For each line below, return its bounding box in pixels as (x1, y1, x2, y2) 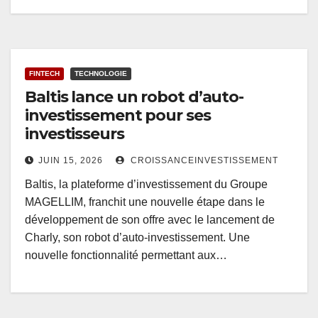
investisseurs (25, 124, 124, 144)
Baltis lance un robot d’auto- (25, 87, 244, 107)
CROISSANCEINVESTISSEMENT (128, 155, 278, 166)
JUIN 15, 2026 (38, 155, 103, 166)
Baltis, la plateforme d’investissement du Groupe (25, 178, 268, 191)
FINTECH (29, 70, 60, 78)
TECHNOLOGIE (75, 70, 127, 78)
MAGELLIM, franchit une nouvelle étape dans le (25, 196, 265, 209)
